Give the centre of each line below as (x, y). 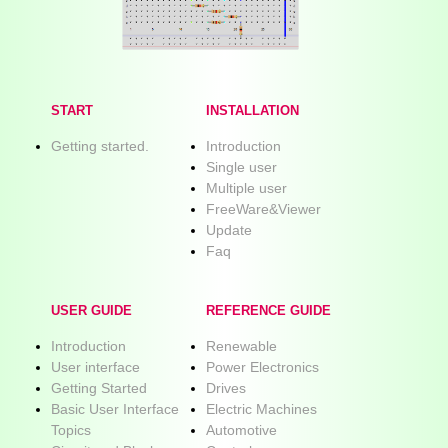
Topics (71, 430)
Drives (226, 388)
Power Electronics (262, 367)
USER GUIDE (91, 311)
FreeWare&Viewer (263, 208)
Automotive (241, 430)
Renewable (241, 346)
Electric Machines (261, 409)
